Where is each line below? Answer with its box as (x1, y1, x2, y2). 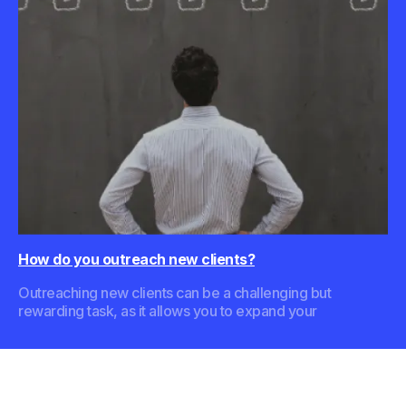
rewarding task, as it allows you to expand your (18, 302, 317, 321)
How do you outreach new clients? (18, 250, 255, 269)
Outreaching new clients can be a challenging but (18, 284, 331, 303)
